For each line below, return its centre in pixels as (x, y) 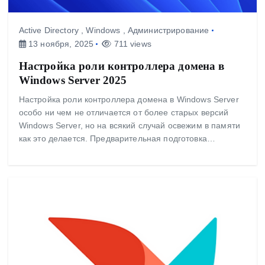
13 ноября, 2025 (60, 44)
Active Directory (49, 30)
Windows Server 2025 (73, 80)
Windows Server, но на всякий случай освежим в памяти (129, 126)
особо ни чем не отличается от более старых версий (124, 113)
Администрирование (168, 30)
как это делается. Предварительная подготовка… (117, 139)
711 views (131, 44)
